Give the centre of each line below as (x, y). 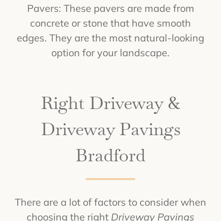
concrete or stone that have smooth (110, 23)
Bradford (110, 155)
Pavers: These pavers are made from (110, 8)
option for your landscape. (110, 52)
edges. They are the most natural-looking (110, 37)
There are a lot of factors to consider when (110, 202)
